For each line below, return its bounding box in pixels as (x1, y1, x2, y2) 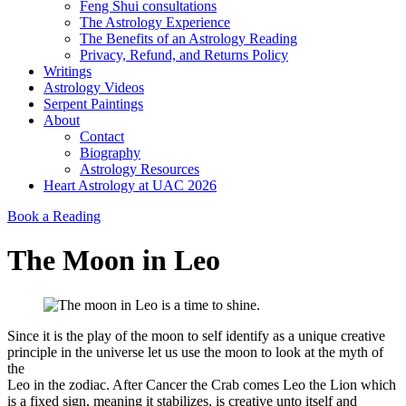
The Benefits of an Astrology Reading (80, 31, 297, 46)
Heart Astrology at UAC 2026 (43, 178, 217, 193)
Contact (80, 129, 124, 144)
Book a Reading (7, 208, 101, 224)
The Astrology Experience (80, 14, 230, 30)
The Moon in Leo (7, 244, 220, 277)
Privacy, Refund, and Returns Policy (80, 47, 288, 63)
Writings (43, 63, 92, 79)
